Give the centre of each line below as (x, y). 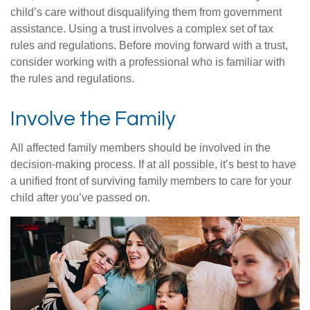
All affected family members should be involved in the (140, 147)
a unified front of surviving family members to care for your (151, 181)
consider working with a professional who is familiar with (148, 62)
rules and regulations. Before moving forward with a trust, (149, 45)
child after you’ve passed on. (80, 197)
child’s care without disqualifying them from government (146, 12)
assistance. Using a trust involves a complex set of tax (142, 28)
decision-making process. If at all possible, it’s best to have (153, 164)
